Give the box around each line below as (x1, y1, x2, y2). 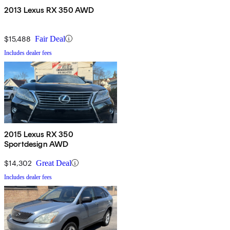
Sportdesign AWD (4, 139, 69, 149)
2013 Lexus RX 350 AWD (4, 5, 94, 15)
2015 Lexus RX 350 (4, 129, 73, 139)
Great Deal (36, 158, 71, 167)
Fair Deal (35, 34, 65, 43)
